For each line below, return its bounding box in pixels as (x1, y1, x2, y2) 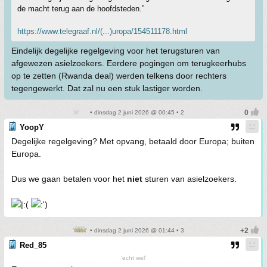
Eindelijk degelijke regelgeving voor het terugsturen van (11, 46, 220, 55)
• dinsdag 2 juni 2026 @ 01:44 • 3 (88, 227, 184, 234)
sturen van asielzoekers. (142, 174, 237, 184)
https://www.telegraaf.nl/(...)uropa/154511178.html (17, 27, 187, 36)
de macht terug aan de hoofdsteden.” (17, 4, 144, 13)
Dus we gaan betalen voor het (11, 174, 127, 184)
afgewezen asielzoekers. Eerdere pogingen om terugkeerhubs (11, 58, 246, 68)
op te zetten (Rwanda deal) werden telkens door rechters (11, 71, 226, 80)
